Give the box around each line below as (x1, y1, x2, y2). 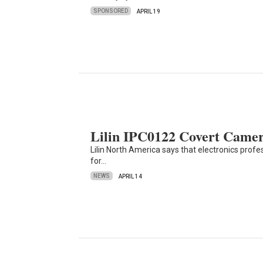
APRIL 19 (137, 8, 161, 15)
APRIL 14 (119, 173, 143, 180)
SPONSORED (93, 8, 129, 15)
